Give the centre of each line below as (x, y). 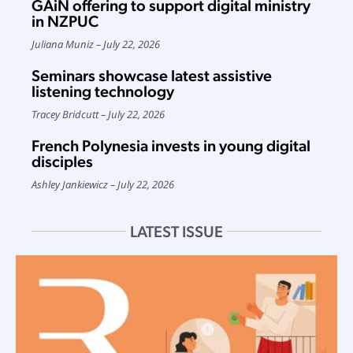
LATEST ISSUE (176, 231)
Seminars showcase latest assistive (152, 75)
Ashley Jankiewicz (70, 184)
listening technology (103, 91)
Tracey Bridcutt (65, 114)
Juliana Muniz (63, 44)
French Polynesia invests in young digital (171, 145)
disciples (62, 161)
